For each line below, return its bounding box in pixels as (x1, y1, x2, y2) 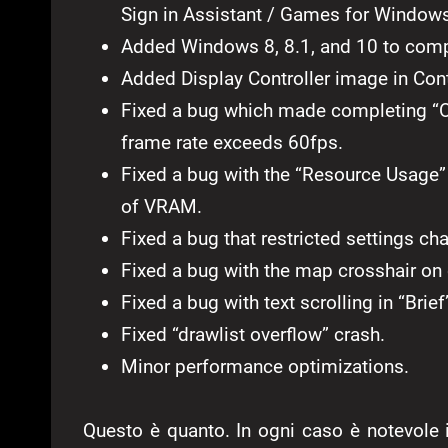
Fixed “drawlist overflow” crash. (121, 323, 385, 347)
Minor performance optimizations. (121, 355, 409, 379)
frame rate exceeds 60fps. (121, 131, 343, 155)
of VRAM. (121, 195, 202, 219)
